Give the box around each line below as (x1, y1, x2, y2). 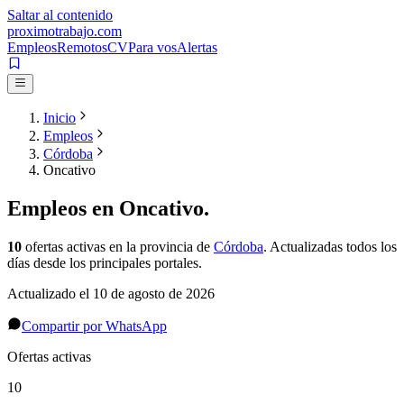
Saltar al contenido (7, 7, 113, 23)
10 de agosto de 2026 (93, 286, 215, 302)
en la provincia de (109, 239, 210, 255)
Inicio (43, 110, 76, 126)
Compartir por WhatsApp (22, 318, 167, 335)
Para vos (128, 40, 177, 55)
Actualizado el (7, 286, 93, 302)
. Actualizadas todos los (263, 239, 397, 255)
